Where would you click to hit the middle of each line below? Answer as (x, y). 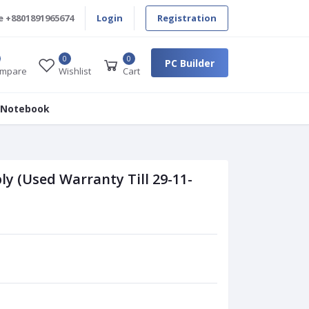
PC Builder (189, 63)
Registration (187, 18)
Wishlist (74, 71)
